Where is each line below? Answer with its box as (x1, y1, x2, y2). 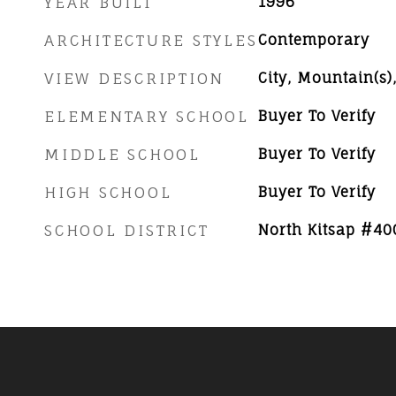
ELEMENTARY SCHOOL (44, 107, 249, 126)
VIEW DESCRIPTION (44, 69, 225, 88)
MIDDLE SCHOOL (44, 145, 201, 164)
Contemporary (257, 31, 369, 49)
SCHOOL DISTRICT (44, 221, 209, 240)
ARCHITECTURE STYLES (44, 31, 258, 49)
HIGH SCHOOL (44, 183, 172, 202)
